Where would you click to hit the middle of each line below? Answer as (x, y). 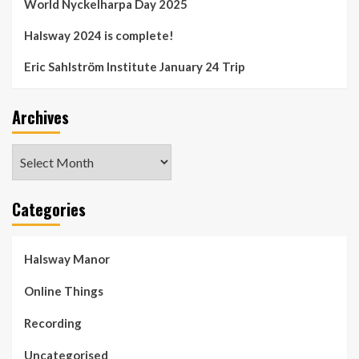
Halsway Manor (67, 259)
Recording (53, 323)
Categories (49, 210)
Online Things (64, 291)
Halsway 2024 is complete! (99, 36)
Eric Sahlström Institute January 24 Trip (135, 67)
